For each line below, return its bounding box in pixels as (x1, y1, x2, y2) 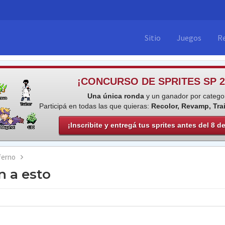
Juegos (177, 33, 201, 43)
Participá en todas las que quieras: (39, 102, 152, 110)
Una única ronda (87, 92, 144, 100)
